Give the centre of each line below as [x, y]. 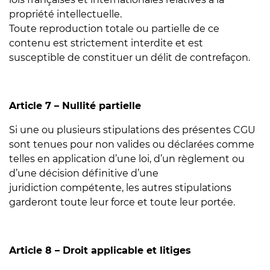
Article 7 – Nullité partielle [75, 106]
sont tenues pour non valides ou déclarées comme [132, 144]
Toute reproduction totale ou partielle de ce [114, 29]
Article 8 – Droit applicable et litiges [100, 250]
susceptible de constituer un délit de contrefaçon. [130, 58]
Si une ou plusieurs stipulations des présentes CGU [132, 130]
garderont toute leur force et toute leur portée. [122, 202]
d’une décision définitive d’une [84, 173]
